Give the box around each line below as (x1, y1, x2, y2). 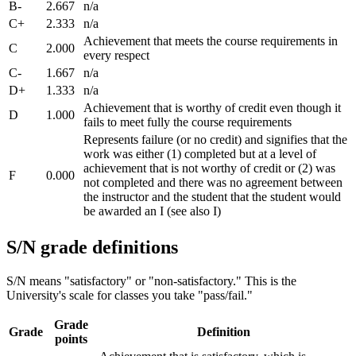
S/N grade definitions (6, 236, 178, 257)
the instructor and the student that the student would (83, 189, 341, 203)
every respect (83, 48, 149, 62)
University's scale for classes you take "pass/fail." (6, 288, 253, 302)
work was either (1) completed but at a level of (83, 146, 316, 161)
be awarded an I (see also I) (83, 203, 221, 218)
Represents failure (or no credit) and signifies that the (83, 132, 347, 146)
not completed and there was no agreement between (83, 175, 342, 189)
